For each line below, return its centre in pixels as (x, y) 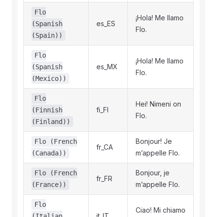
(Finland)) (51, 122)
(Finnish (47, 110)
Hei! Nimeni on (158, 104)
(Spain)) (47, 35)
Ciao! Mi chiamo (161, 210)
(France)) (49, 185)
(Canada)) (49, 153)
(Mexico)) (49, 78)
